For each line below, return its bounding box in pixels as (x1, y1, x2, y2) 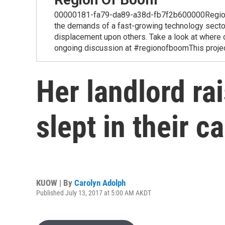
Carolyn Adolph (74, 177, 126, 188)
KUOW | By (36, 177, 74, 188)
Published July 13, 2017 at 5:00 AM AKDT (36, 188, 151, 197)
